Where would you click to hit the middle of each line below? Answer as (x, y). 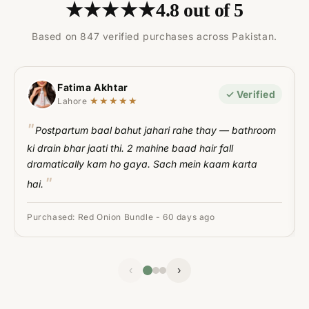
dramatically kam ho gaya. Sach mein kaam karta (142, 163)
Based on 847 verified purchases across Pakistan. (154, 36)
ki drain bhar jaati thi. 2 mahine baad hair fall (130, 148)
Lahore (74, 101)
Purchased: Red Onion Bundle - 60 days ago (121, 217)
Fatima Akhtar (93, 88)
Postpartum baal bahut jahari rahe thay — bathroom (156, 130)
